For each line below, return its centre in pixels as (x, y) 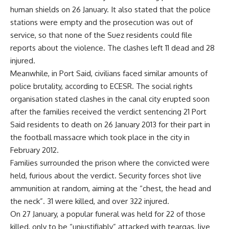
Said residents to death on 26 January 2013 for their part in (110, 125)
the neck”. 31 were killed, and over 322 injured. (90, 201)
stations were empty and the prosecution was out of (101, 22)
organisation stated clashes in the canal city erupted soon (110, 99)
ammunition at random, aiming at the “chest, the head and (111, 189)
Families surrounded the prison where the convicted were (110, 163)
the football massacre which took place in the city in (100, 138)
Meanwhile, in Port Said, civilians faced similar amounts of (109, 74)
